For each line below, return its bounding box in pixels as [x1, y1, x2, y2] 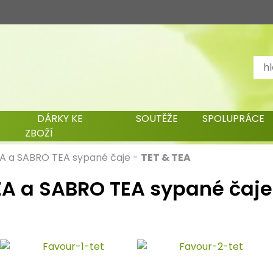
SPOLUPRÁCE [202, 112, 264, 126]
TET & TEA [141, 151, 191, 165]
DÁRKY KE [37, 112, 83, 126]
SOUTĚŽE [135, 112, 178, 126]
